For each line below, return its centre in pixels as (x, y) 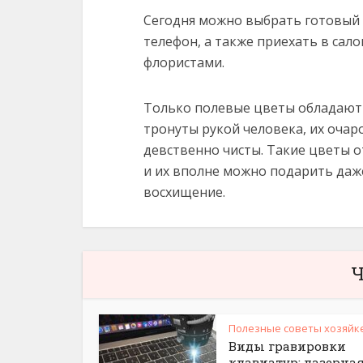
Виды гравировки (287, 346)
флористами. (184, 62)
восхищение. (184, 192)
